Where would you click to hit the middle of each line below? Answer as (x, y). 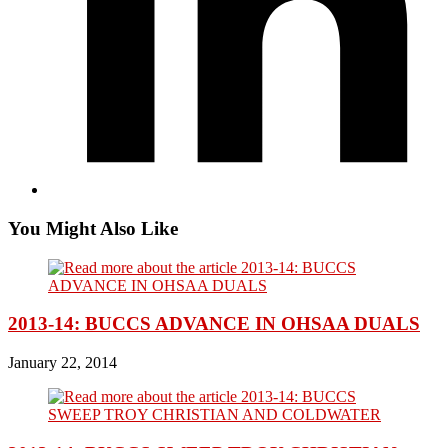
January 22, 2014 (62, 363)
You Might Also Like (93, 228)
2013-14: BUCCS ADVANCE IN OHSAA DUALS (214, 324)
